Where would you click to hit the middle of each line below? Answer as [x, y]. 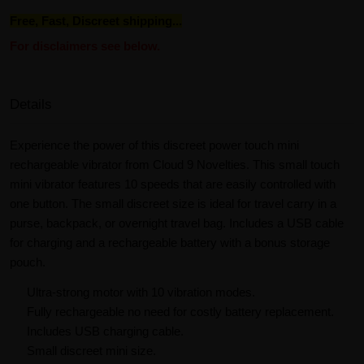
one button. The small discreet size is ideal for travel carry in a [173, 203]
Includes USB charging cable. [105, 331]
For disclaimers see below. [85, 45]
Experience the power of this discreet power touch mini [154, 145]
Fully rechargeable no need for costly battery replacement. [180, 312]
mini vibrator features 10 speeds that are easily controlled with [173, 184]
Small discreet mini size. [91, 351]
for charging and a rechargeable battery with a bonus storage [170, 242]
